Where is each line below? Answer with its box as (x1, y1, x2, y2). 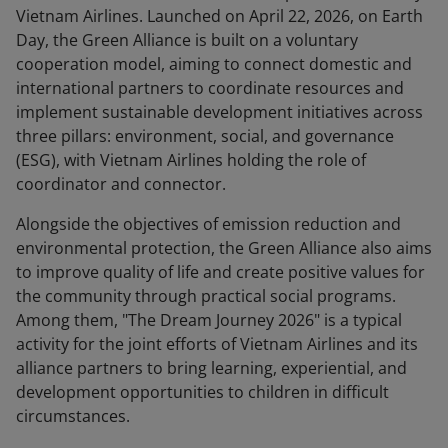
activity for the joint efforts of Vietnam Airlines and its (16, 333, 418, 356)
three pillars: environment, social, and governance (16, 125, 394, 148)
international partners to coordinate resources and (16, 77, 404, 100)
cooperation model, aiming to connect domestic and (16, 53, 412, 76)
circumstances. (16, 405, 130, 428)
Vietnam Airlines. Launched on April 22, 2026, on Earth (16, 5, 423, 28)
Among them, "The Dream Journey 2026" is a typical (16, 309, 402, 332)
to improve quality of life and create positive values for (16, 261, 425, 284)
